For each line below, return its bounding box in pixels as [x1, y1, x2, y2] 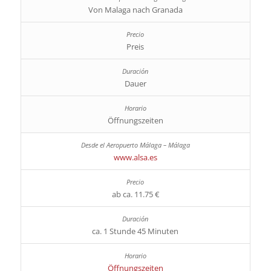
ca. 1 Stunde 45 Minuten [92, 226, 179, 237]
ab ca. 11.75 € [111, 189, 159, 200]
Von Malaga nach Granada [88, 4, 183, 16]
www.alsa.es [113, 152, 157, 163]
